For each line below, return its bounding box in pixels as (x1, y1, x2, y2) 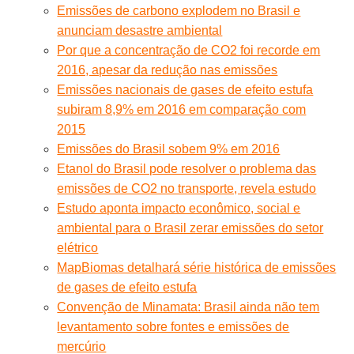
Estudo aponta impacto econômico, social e (57, 201, 301, 215)
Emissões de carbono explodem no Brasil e (57, 3, 301, 17)
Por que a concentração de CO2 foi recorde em (57, 43, 321, 57)
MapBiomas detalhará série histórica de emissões (57, 260, 337, 274)
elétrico (57, 240, 99, 254)
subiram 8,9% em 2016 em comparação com (57, 102, 307, 116)
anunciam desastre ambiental (57, 23, 223, 37)
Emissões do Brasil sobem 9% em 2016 (57, 141, 281, 156)
